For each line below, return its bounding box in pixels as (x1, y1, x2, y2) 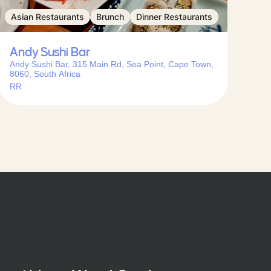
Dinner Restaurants (136, 11, 212, 22)
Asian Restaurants (11, 11, 84, 22)
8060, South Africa (10, 69, 80, 79)
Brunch (96, 11, 124, 22)
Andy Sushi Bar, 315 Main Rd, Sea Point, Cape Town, (10, 59, 214, 70)
